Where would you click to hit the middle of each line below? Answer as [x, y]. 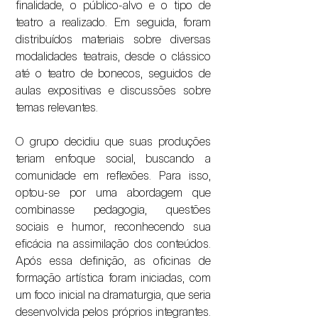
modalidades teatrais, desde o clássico [113, 56]
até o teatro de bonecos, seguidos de [113, 73]
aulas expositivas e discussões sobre [113, 91]
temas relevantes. [57, 108]
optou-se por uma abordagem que [113, 193]
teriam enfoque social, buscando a [113, 159]
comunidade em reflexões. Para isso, [113, 176]
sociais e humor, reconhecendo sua [113, 227]
